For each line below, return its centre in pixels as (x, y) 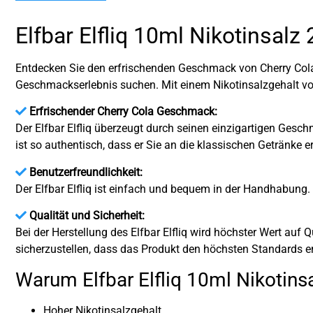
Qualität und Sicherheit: (87, 216)
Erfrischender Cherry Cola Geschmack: (123, 112)
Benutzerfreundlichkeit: (86, 172)
